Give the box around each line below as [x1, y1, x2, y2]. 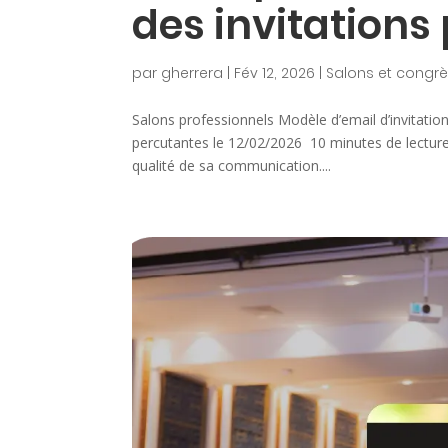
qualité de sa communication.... [132, 155, 331, 175]
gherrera [161, 62, 223, 83]
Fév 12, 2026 [234, 62, 315, 83]
